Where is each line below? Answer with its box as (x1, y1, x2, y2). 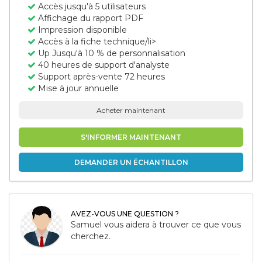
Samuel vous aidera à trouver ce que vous (71, 219, 241, 230)
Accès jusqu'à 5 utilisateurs (36, 1, 146, 12)
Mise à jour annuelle (36, 83, 119, 94)
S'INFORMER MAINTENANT (81, 133, 181, 142)
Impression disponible (36, 25, 127, 35)
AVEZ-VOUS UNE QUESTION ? (71, 209, 179, 218)
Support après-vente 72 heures (36, 71, 165, 82)
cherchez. (71, 231, 111, 242)
